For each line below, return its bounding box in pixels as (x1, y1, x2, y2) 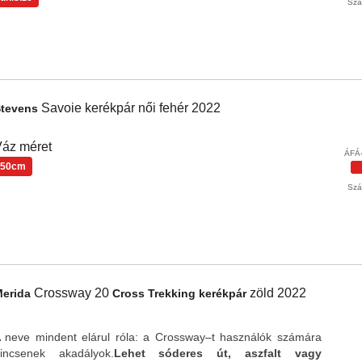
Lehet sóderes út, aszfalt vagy (113, 347, 322, 360)
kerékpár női (84, 101, 159, 115)
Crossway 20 (33, 286, 112, 300)
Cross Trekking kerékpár (112, 287, 250, 300)
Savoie (40, 101, 85, 115)
